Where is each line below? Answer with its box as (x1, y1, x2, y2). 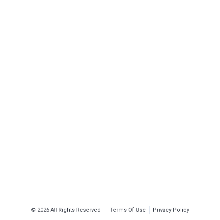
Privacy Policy (152, 207, 189, 213)
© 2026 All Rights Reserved (31, 207, 101, 213)
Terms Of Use (110, 207, 146, 213)
